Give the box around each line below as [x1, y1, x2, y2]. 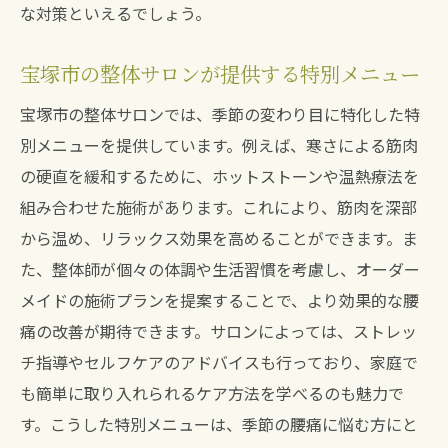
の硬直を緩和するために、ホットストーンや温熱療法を [20, 164, 419, 188]
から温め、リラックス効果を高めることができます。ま [20, 226, 418, 250]
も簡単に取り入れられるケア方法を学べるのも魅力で [20, 381, 404, 405]
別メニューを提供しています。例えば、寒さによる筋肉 [20, 133, 418, 157]
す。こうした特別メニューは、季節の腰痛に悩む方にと [20, 412, 418, 436]
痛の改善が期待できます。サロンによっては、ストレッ [20, 319, 417, 343]
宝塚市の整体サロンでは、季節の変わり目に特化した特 [20, 102, 420, 126]
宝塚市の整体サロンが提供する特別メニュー [20, 59, 420, 88]
